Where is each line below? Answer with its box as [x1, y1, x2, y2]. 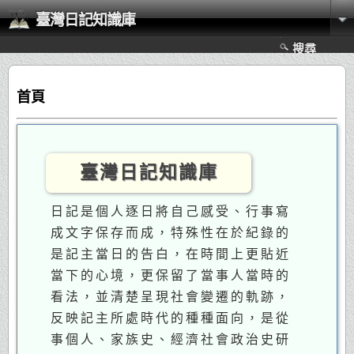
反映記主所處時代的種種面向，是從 [51, 311, 291, 325]
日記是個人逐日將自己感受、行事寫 [51, 204, 291, 218]
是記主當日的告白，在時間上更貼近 [51, 247, 291, 261]
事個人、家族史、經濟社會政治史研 [51, 332, 291, 346]
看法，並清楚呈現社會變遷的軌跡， [51, 289, 291, 303]
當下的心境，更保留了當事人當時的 [51, 268, 291, 282]
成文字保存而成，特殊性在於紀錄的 [51, 225, 291, 239]
